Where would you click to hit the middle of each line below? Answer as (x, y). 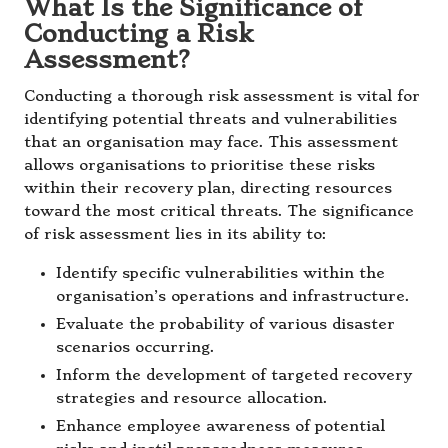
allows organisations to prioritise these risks (199, 165)
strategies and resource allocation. (192, 398)
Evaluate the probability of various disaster (225, 324)
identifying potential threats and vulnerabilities (210, 119)
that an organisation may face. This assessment (211, 142)
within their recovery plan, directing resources (208, 188)
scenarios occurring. (135, 347)
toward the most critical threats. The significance (219, 211)
